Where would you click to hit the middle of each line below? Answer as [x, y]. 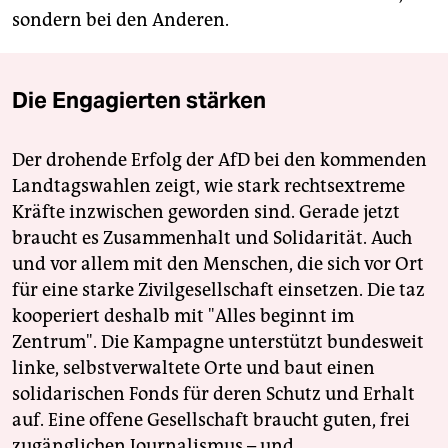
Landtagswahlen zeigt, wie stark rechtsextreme [208, 186]
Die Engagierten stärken [139, 100]
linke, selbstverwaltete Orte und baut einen [193, 368]
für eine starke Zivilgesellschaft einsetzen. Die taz [218, 290]
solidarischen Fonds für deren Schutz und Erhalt [213, 394]
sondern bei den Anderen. [120, 20]
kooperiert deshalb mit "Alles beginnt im [183, 316]
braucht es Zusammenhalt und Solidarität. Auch [212, 238]
